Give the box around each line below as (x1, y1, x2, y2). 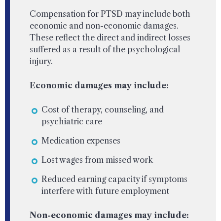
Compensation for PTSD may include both (30, 8, 190, 19)
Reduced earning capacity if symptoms (41, 174, 187, 184)
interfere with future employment (41, 185, 169, 196)
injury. (30, 56, 53, 66)
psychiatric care (41, 116, 102, 126)
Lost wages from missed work (41, 154, 153, 165)
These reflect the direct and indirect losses (30, 32, 190, 42)
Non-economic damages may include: (30, 210, 189, 220)
